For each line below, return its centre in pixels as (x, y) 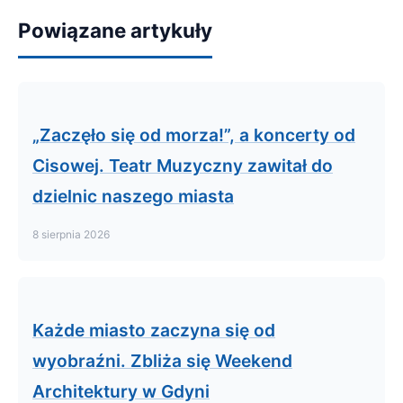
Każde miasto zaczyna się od (154, 330)
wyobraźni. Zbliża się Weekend (162, 361)
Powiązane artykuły (115, 30)
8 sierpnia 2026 (71, 234)
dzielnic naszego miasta (133, 196)
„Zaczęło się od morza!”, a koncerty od (194, 135)
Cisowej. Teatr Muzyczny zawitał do (183, 166)
